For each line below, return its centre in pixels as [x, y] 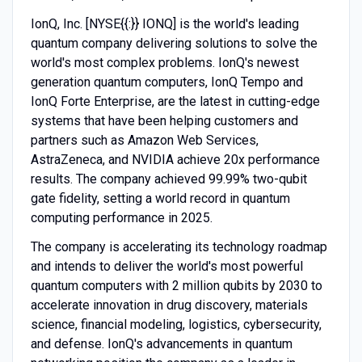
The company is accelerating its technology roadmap [179, 246]
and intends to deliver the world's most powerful [166, 266]
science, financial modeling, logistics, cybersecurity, [176, 324]
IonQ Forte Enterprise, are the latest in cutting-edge [175, 101]
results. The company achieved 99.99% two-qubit [168, 179]
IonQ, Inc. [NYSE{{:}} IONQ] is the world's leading [164, 23]
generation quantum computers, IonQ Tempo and [166, 82]
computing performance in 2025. [121, 217]
